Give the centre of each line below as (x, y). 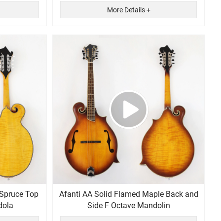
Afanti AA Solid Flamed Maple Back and (129, 194)
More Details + (129, 10)
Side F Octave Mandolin (129, 206)
